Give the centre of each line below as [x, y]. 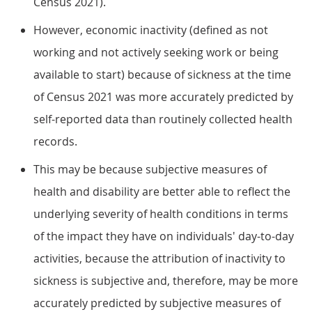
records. [55, 141]
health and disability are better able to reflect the [162, 192]
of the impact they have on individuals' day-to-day [164, 236]
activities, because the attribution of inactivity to [159, 258]
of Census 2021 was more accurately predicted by [163, 97]
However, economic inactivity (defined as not [151, 30]
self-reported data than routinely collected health [163, 119]
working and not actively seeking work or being [156, 52]
